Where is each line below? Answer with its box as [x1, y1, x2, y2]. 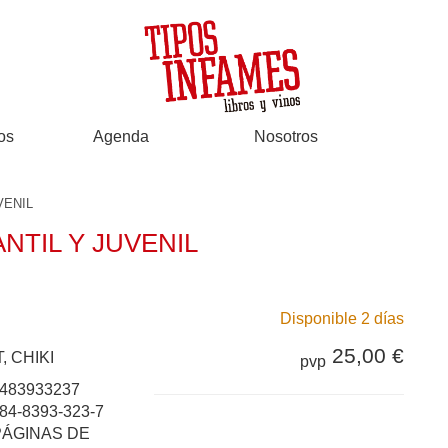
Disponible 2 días [280, 310, 404, 327]
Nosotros [253, 128, 318, 145]
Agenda [93, 128, 150, 145]
